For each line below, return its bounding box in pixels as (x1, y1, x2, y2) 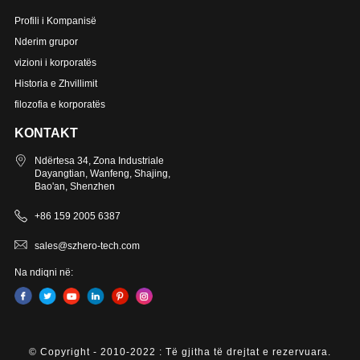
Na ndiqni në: (14, 267, 73, 279)
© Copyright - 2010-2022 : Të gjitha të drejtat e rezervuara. (29, 346, 331, 358)
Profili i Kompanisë (14, 15, 96, 27)
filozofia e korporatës (14, 99, 105, 111)
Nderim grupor (14, 36, 78, 48)
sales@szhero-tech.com (34, 240, 140, 252)
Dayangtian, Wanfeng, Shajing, (34, 168, 170, 180)
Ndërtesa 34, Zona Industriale (34, 155, 164, 167)
